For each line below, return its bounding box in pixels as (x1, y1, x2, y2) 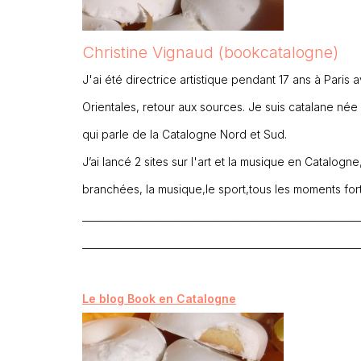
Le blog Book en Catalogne (82, 291, 236, 305)
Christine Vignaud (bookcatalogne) (82, 42, 338, 62)
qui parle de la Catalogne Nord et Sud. (82, 127, 287, 141)
